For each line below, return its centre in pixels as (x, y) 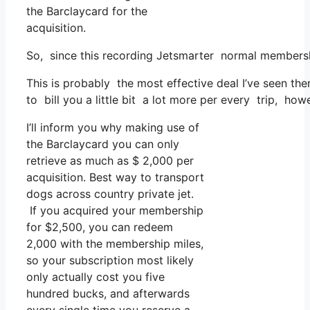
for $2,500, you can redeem (100, 227)
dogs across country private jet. (112, 194)
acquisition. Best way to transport (115, 177)
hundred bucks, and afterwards (108, 294)
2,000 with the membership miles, (115, 244)
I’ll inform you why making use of (113, 128)
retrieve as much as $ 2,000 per (110, 161)
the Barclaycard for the (87, 11)
